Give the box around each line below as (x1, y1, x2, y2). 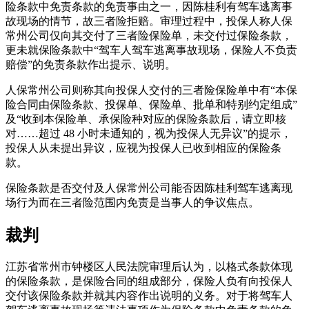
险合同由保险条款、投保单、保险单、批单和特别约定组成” (6, 98, 297, 110)
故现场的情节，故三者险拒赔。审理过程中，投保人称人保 (6, 14, 292, 27)
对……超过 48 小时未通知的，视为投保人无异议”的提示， (6, 127, 292, 139)
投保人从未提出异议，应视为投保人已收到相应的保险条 (6, 141, 281, 154)
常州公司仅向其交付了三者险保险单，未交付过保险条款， (6, 29, 292, 41)
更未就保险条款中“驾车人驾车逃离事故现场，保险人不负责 (6, 43, 297, 56)
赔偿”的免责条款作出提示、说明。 (6, 58, 176, 70)
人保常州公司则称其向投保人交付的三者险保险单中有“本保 (6, 83, 297, 96)
